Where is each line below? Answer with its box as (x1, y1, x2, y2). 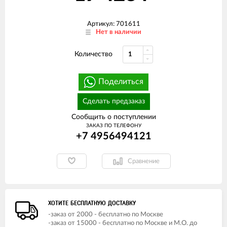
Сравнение (127, 158, 160, 165)
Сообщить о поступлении (71, 113, 156, 121)
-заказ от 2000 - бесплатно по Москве (48, 211, 163, 218)
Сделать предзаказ (82, 98, 145, 105)
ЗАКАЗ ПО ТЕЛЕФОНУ (86, 123, 141, 128)
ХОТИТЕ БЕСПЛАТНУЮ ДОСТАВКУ (48, 200, 136, 207)
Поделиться (98, 78, 143, 86)
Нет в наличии (96, 29, 141, 35)
